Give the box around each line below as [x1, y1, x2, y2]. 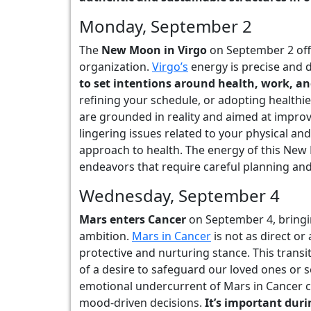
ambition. [79, 228, 132, 244]
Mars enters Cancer [79, 212, 186, 227]
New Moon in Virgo [101, 42, 207, 58]
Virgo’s [152, 59, 188, 74]
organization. [79, 59, 152, 74]
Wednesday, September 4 [79, 184, 280, 207]
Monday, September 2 [79, 15, 252, 37]
